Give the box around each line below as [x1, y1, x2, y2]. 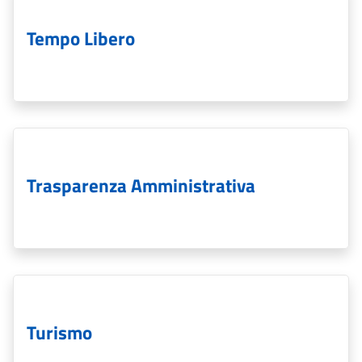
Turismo [27, 317, 92, 347]
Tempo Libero [27, 23, 135, 53]
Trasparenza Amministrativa [27, 170, 255, 200]
